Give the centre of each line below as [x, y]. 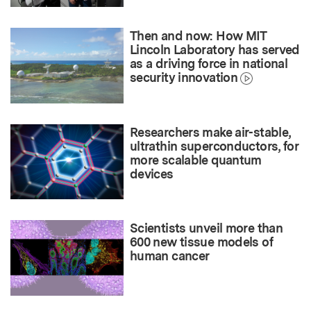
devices [152, 174]
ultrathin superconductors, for [214, 146]
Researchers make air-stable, [210, 132]
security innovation [184, 77]
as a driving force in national [209, 63]
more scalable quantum [196, 160]
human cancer [170, 256]
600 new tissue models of [201, 242]
